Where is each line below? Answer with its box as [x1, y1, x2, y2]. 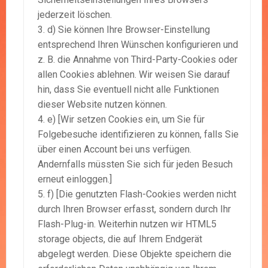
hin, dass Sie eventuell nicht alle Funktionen [38, 84, 219, 96]
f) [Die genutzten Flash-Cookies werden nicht [47, 188, 236, 200]
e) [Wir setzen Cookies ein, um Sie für [47, 114, 205, 126]
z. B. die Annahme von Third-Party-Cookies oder [38, 54, 237, 66]
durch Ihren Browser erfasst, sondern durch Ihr [38, 203, 231, 215]
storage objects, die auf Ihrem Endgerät [38, 233, 202, 245]
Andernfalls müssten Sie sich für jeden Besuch [38, 159, 233, 170]
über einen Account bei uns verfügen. [38, 144, 191, 156]
